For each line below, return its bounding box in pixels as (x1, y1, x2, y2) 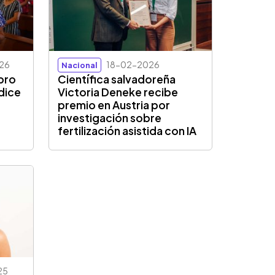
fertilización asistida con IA (58, 124, 197, 138)
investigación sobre (58, 111, 162, 125)
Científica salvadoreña (58, 72, 176, 87)
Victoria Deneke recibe (58, 85, 179, 99)
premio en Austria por (58, 98, 171, 112)
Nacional (61, 60, 98, 71)
